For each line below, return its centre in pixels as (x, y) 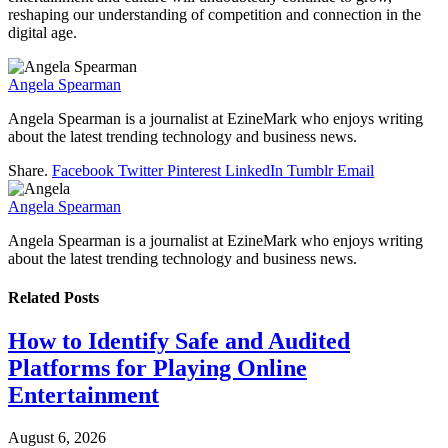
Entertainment (83, 395)
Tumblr (310, 170)
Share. (28, 170)
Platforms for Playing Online (157, 368)
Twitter (140, 170)
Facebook (83, 170)
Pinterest (194, 170)
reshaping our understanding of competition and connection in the (214, 14)
